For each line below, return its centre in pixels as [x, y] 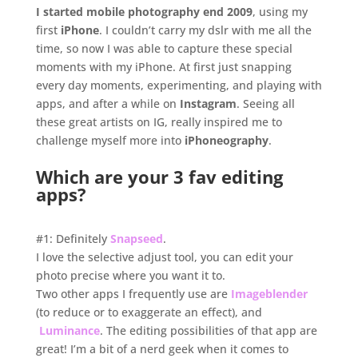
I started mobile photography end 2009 [144, 12]
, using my [280, 12]
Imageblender [269, 294]
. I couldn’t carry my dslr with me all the [205, 30]
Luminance [68, 331]
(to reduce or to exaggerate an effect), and [149, 312]
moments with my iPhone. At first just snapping [163, 67]
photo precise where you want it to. [130, 276]
